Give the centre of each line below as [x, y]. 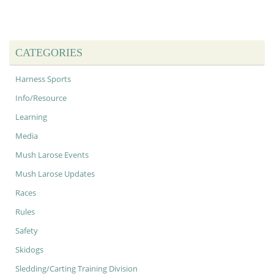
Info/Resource [41, 98]
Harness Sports [43, 80]
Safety [27, 231]
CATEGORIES [49, 53]
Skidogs [29, 250]
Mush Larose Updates [55, 174]
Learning [31, 117]
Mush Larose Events [52, 155]
